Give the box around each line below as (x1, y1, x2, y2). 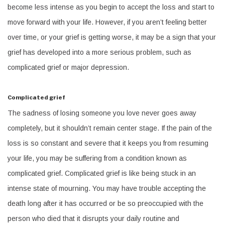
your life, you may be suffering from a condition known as (8, 154, 187, 162)
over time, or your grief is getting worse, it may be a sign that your (8, 33, 216, 41)
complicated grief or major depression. (8, 63, 129, 71)
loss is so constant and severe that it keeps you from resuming (8, 139, 208, 147)
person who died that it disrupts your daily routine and (8, 214, 179, 222)
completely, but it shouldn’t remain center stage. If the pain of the (8, 124, 212, 132)
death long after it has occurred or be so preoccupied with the (8, 199, 203, 207)
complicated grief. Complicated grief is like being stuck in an (8, 169, 196, 177)
